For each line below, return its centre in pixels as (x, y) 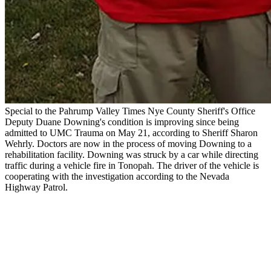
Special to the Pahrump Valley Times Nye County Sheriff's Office (130, 111)
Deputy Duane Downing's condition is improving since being (122, 122)
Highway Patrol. (36, 187)
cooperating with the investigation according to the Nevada (117, 176)
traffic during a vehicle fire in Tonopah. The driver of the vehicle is (132, 165)
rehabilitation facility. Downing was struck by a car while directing (132, 154)
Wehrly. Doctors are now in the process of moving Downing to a (128, 143)
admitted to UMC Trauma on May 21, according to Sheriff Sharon (131, 132)
